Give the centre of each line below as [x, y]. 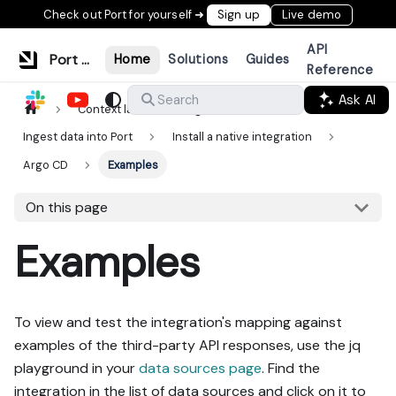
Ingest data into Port [78, 137]
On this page [66, 208]
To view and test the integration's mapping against [178, 323]
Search [178, 99]
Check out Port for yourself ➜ [125, 14]
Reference [340, 69]
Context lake [112, 110]
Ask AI [355, 99]
